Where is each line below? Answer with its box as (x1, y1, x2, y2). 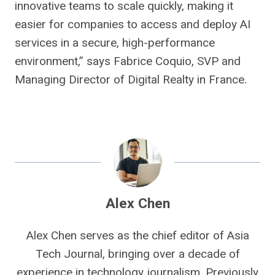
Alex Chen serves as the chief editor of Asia (26, 228, 249, 242)
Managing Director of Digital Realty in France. (15, 72, 247, 87)
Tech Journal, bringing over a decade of (35, 247, 240, 261)
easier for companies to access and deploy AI (15, 17, 250, 31)
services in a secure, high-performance (15, 36, 215, 50)
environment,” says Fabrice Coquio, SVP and (15, 54, 241, 68)
